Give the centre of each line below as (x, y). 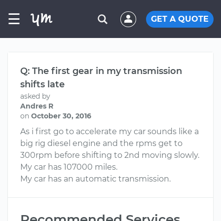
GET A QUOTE (180, 19)
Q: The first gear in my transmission (101, 71)
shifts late (42, 84)
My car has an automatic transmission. (95, 179)
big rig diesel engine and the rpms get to (101, 143)
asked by (35, 96)
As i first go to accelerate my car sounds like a (110, 131)
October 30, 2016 (61, 116)
